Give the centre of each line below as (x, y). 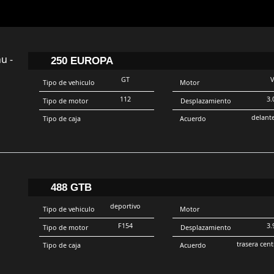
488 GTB (71, 187)
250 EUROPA (82, 60)
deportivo (125, 206)
